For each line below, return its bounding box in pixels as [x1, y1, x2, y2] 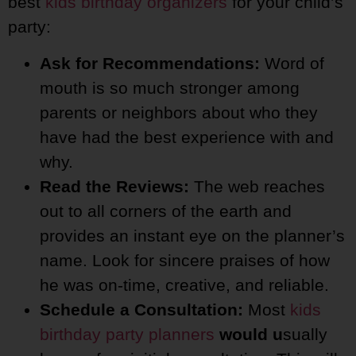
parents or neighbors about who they [40, 103, 318, 122]
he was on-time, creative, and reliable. [40, 275, 329, 294]
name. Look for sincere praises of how [40, 250, 330, 269]
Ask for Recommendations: [40, 53, 265, 72]
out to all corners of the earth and [40, 201, 292, 220]
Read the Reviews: [40, 176, 194, 195]
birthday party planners [40, 324, 215, 343]
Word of [265, 53, 324, 72]
